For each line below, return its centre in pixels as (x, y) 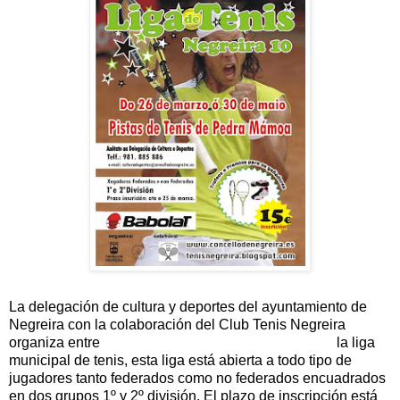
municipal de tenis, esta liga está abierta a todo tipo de (180, 361)
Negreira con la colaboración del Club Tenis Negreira (177, 325)
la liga (354, 343)
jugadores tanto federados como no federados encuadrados (197, 379)
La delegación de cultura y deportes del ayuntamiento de (188, 307)
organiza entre (56, 343)
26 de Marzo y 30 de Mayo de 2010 (218, 343)
